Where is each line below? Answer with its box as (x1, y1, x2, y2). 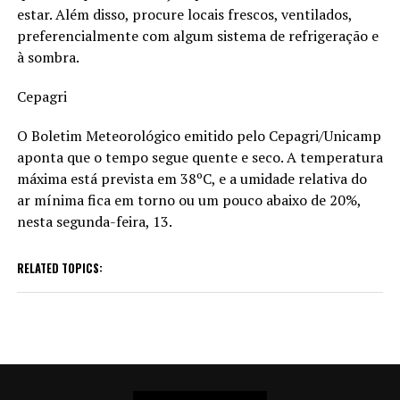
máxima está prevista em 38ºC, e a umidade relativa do (16, 168, 367, 188)
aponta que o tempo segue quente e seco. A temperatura (16, 146, 383, 167)
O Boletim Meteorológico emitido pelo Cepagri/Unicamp (16, 125, 381, 146)
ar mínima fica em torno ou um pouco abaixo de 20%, (16, 189, 361, 210)
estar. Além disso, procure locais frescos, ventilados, (16, 4, 352, 24)
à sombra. (16, 46, 79, 67)
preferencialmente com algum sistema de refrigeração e (16, 25, 379, 46)
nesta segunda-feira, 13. (16, 211, 175, 231)
